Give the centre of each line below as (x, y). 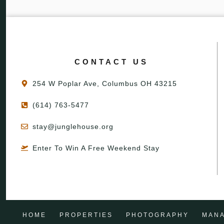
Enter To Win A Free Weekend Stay (96, 148)
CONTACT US (112, 62)
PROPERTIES (86, 215)
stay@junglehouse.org (73, 127)
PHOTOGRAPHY (157, 215)
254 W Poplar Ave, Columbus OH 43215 (104, 84)
